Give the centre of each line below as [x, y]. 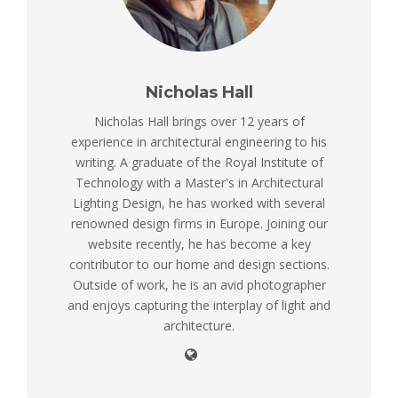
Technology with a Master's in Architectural [199, 182]
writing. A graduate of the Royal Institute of [199, 162]
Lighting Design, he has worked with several [199, 203]
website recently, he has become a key [199, 243]
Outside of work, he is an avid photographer [199, 284]
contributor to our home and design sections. [199, 264]
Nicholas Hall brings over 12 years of [199, 121]
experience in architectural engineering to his [199, 141]
